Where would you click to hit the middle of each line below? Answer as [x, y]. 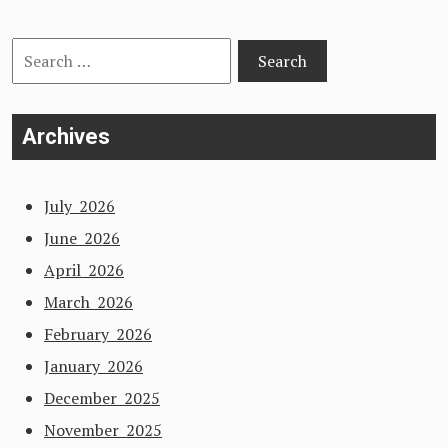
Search [35, 53]
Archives [66, 136]
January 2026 [93, 366]
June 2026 [82, 238]
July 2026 [79, 206]
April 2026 [84, 270]
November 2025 [103, 430]
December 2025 [102, 398]
